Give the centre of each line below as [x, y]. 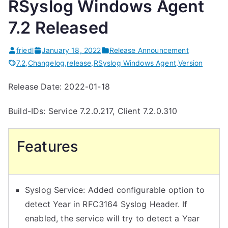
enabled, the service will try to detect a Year [112, 218]
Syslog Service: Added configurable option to [115, 190]
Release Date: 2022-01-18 [59, 87]
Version [191, 63]
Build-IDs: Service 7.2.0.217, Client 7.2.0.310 [93, 111]
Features [48, 146]
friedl [25, 50]
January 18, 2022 [71, 50]
